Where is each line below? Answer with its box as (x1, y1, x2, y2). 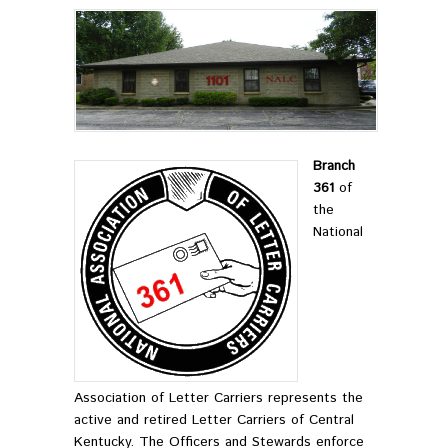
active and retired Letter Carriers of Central (74, 410, 354, 431)
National (313, 222, 363, 243)
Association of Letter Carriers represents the (74, 388, 363, 409)
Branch (313, 156, 355, 177)
